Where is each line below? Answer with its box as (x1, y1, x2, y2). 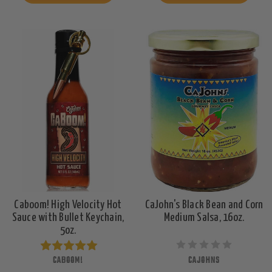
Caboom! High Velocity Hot (14, 199, 122, 211)
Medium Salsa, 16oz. (163, 211, 245, 223)
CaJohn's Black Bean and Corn (144, 199, 263, 211)
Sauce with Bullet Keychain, (12, 211, 124, 223)
